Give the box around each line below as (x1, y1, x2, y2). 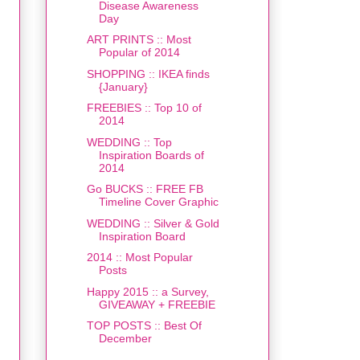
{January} (98, 80, 148, 93)
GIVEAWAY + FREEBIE (98, 297, 215, 311)
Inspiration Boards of (98, 148, 204, 162)
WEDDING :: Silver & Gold (86, 216, 219, 230)
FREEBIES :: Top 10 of (86, 101, 202, 115)
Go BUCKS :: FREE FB (86, 182, 203, 196)
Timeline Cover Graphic (98, 195, 219, 209)
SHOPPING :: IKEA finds (86, 67, 210, 80)
